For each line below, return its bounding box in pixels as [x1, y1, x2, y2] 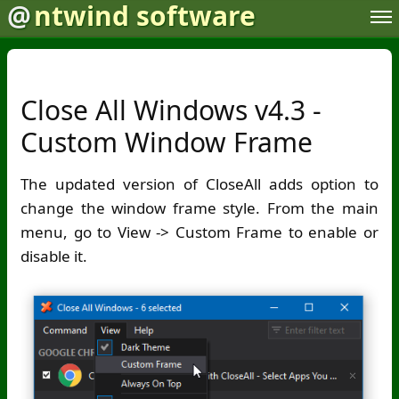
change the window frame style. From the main [20, 198, 379, 218]
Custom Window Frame [20, 124, 313, 160]
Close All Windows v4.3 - [20, 92, 322, 128]
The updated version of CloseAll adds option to [20, 174, 379, 194]
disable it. [20, 246, 87, 266]
